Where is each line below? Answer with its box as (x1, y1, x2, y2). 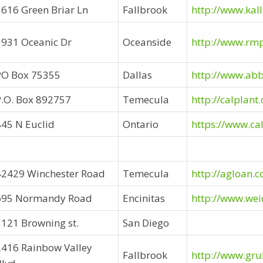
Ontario (123, 117, 159, 131)
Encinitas (123, 191, 165, 205)
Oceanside (123, 35, 171, 49)
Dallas (123, 68, 152, 82)
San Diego (123, 216, 169, 230)
